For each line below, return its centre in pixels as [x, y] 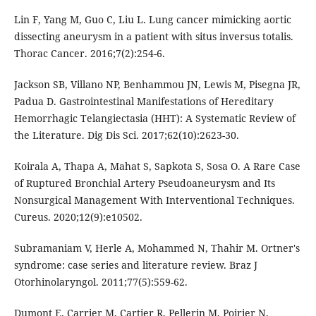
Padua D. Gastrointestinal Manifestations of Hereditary [144, 102]
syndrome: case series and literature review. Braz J [135, 265]
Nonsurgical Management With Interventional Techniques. [154, 200]
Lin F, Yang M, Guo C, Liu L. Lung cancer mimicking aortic [152, 20]
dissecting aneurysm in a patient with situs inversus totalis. [153, 37]
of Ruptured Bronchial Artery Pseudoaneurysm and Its [144, 183]
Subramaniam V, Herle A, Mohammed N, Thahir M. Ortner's [157, 248]
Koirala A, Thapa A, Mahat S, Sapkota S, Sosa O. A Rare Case [157, 166]
